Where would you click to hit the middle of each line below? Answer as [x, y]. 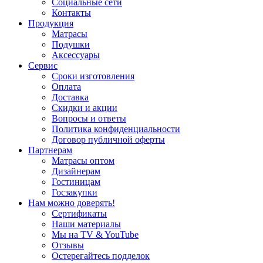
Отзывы [68, 245]
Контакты [71, 13]
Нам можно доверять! [72, 203]
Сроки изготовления [93, 76]
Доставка [70, 97]
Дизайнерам [76, 171]
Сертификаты [79, 214]
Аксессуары [76, 55]
